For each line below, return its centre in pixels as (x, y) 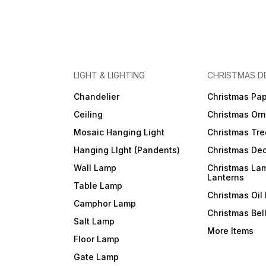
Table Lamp (98, 186)
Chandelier (97, 97)
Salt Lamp (94, 221)
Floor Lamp (97, 239)
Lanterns (226, 178)
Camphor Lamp (105, 204)
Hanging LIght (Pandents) (127, 150)
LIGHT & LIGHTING (110, 75)
